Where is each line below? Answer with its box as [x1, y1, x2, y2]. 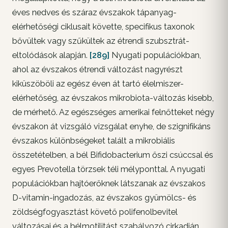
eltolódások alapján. [12, 50, 90, 61]
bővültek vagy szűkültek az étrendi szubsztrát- [12, 36, 189, 46]
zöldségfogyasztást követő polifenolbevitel [12, 207, 178, 217]
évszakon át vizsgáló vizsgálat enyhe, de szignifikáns [12, 122, 211, 132]
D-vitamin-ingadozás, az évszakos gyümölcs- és [12, 193, 196, 203]
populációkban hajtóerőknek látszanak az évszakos [12, 179, 206, 189]
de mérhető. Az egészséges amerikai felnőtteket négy [12, 107, 214, 118]
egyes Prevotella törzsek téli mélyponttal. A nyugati [12, 164, 205, 175]
